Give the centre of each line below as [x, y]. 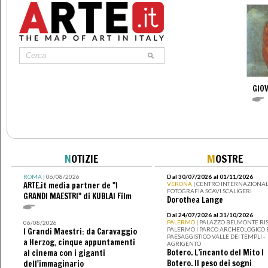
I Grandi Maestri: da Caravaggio [80, 231]
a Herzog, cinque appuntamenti [79, 242]
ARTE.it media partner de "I [70, 185]
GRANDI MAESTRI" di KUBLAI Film [77, 196]
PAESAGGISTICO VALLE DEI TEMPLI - [216, 236]
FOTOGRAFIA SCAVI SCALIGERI [209, 191]
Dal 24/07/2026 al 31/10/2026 [210, 214]
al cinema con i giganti [64, 253]
